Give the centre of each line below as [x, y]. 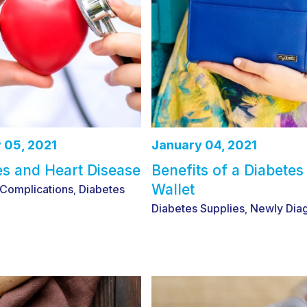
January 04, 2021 [205, 145]
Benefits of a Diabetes [228, 171]
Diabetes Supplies [198, 209]
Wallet [173, 190]
